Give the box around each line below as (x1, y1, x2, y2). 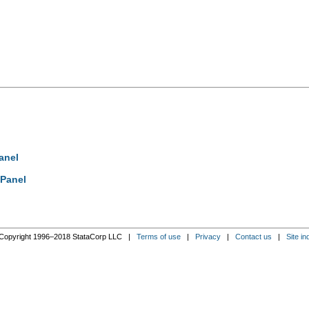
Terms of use (136, 232, 181, 241)
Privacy (195, 232, 221, 241)
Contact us (235, 232, 272, 241)
